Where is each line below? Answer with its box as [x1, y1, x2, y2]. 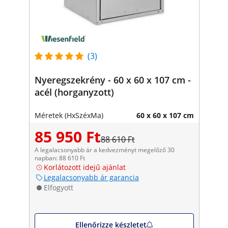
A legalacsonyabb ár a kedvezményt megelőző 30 [34, 145, 175, 154]
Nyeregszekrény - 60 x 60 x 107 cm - [34, 73, 191, 86]
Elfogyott [43, 182, 73, 192]
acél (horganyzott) [34, 85, 114, 98]
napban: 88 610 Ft [34, 153, 85, 162]
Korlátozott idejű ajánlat [43, 162, 126, 172]
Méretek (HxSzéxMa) [34, 110, 103, 120]
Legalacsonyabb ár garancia [43, 172, 139, 182]
